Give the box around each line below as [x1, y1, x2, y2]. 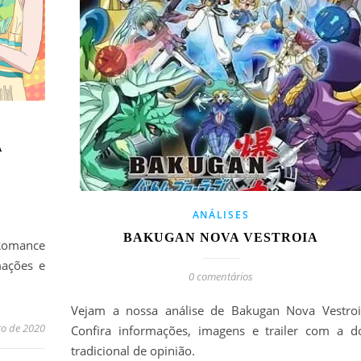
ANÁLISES [192, 207, 250, 222]
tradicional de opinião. [71, 342, 195, 359]
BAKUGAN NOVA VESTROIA [123, 230, 318, 244]
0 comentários [189, 268, 253, 284]
